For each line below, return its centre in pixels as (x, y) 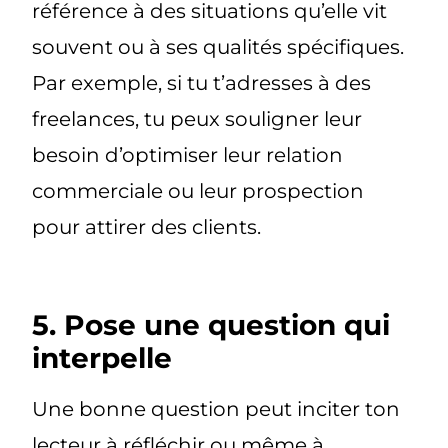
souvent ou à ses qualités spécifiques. (218, 47)
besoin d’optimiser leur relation (188, 155)
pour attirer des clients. (147, 227)
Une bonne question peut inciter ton (216, 408)
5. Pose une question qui (211, 324)
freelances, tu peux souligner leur (197, 119)
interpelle (102, 357)
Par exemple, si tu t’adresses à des (202, 83)
